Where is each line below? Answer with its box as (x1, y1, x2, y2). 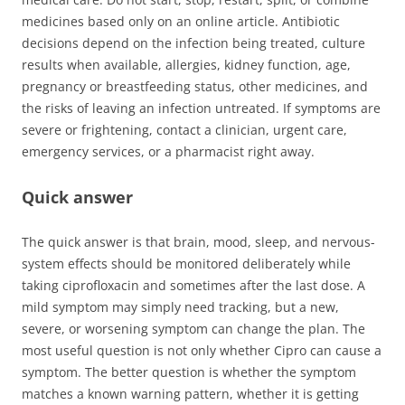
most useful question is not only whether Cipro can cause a (22, 341, 381, 359)
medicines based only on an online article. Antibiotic (22, 12, 340, 30)
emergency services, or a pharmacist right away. (22, 142, 315, 160)
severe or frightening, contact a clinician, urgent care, (22, 120, 347, 138)
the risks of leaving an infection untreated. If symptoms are (22, 99, 381, 117)
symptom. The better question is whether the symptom (22, 363, 356, 381)
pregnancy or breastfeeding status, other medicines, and (22, 77, 368, 95)
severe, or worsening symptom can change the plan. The (22, 319, 365, 337)
